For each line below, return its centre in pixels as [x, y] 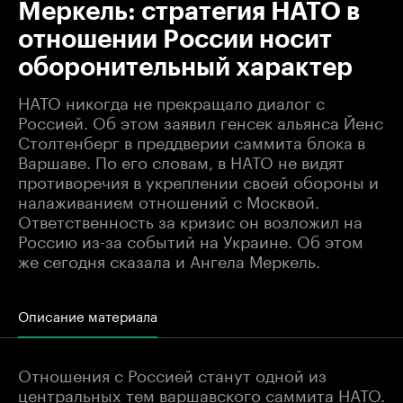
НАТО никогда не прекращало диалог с [171, 100]
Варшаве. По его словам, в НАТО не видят [181, 160]
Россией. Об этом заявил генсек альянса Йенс [201, 120]
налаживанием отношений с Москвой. [169, 199]
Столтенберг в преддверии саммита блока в [192, 140]
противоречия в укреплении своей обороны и [198, 179]
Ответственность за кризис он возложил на [190, 219]
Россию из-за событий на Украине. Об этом [191, 239]
